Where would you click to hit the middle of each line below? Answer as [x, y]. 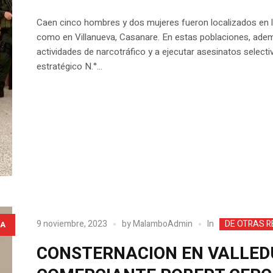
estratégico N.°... [69, 67]
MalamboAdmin [162, 224]
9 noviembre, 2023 [72, 224]
